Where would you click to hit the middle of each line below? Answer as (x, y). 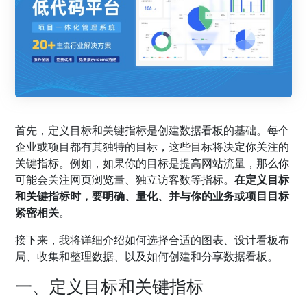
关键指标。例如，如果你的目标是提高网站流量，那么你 (152, 163)
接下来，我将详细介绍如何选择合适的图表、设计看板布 (152, 240)
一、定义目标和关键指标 (110, 285)
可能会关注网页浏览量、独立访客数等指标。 (125, 179)
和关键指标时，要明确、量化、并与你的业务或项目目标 (152, 196)
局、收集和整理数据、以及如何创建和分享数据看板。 (147, 256)
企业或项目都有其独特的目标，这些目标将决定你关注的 (152, 146)
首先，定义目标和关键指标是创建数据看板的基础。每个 (152, 130)
